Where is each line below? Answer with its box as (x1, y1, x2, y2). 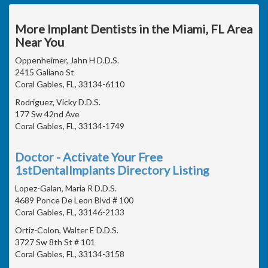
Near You (15, 34, 64, 49)
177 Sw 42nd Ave (15, 108, 80, 119)
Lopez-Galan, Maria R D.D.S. (15, 182, 117, 193)
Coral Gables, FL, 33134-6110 (15, 78, 124, 89)
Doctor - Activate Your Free (15, 149, 163, 164)
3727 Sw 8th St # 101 (15, 236, 95, 247)
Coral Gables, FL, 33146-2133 (15, 206, 124, 217)
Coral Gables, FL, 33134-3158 (15, 248, 124, 259)
